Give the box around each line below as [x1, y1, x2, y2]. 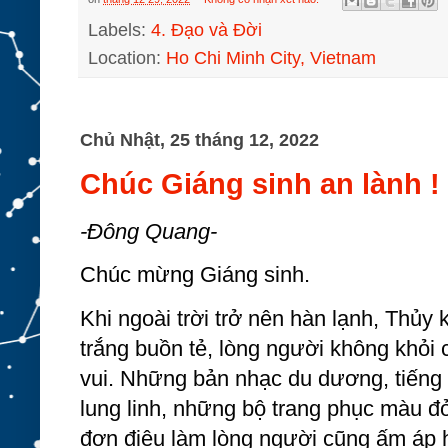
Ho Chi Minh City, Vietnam [166, 47, 376, 68]
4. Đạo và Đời [151, 19, 262, 40]
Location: [88, 47, 166, 68]
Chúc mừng [80, 262, 200, 288]
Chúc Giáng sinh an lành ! [80, 167, 440, 201]
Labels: [88, 19, 151, 40]
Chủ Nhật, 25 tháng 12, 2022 [80, 129, 319, 150]
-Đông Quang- [80, 219, 217, 245]
